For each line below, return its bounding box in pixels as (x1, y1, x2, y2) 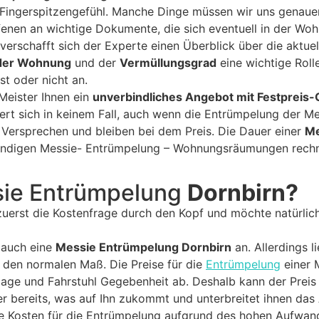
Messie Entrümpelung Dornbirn (56, 240, 231, 255)
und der (71, 56, 120, 70)
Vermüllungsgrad (120, 56, 216, 70)
